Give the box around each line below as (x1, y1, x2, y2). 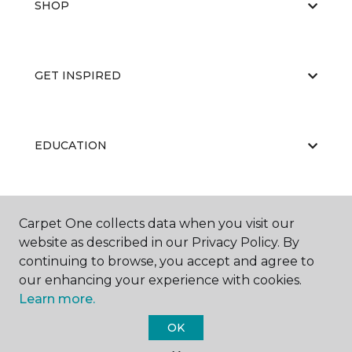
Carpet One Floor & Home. (123, 333, 272, 347)
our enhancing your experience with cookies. (19, 273, 302, 288)
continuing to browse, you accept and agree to (19, 254, 314, 269)
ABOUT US (35, 208, 96, 222)
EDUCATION (35, 138, 107, 152)
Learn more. (19, 291, 95, 306)
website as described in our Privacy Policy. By (19, 235, 299, 250)
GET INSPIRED (35, 68, 121, 82)
